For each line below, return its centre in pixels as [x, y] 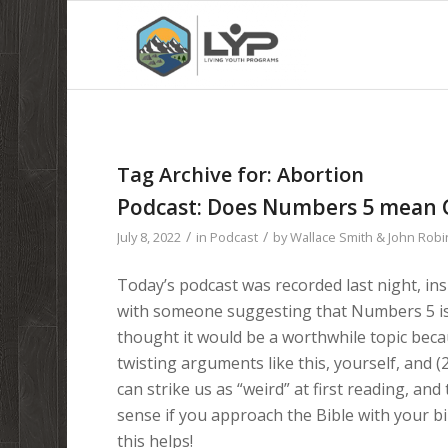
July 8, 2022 [149, 237]
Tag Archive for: [197, 174]
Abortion [321, 174]
